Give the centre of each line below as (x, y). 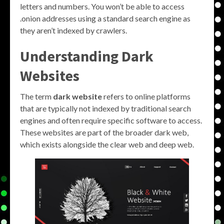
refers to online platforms (146, 96)
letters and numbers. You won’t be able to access (102, 6)
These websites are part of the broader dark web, (104, 132)
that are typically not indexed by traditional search (105, 108)
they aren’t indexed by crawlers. (73, 30)
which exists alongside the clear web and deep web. (107, 144)
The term (36, 96)
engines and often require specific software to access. (111, 120)
